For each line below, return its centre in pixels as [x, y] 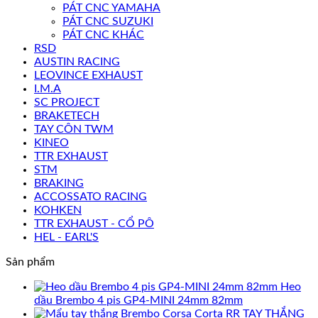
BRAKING [59, 183]
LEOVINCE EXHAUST [88, 75]
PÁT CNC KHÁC [103, 34]
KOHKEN [58, 210]
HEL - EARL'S [66, 237]
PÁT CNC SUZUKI [108, 21]
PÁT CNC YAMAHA [111, 7]
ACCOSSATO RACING [91, 196]
